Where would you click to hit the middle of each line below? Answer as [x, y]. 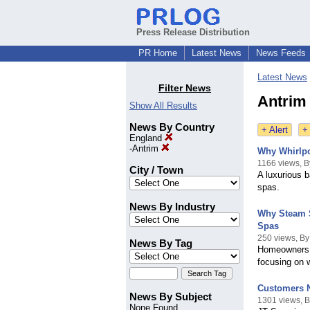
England [147, 138]
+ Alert [275, 130]
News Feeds [281, 53]
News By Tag [161, 244]
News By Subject [171, 297]
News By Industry [172, 207]
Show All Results [163, 106]
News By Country [172, 127]
